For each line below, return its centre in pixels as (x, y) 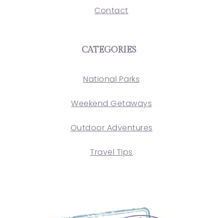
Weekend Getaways (111, 103)
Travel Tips (111, 152)
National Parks (111, 79)
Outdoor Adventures (111, 128)
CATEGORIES (109, 50)
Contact (111, 10)
